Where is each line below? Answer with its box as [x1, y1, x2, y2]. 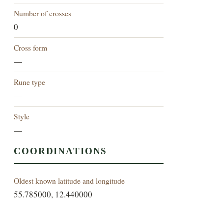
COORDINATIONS [14, 146, 108, 157]
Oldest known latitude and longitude [14, 175, 125, 186]
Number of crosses [14, 8, 72, 19]
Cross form [14, 42, 48, 53]
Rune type [14, 77, 46, 87]
